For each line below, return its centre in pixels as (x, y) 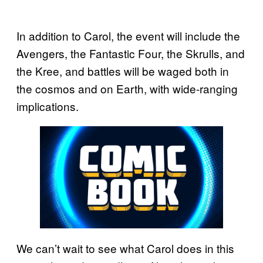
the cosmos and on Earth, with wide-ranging (127, 88)
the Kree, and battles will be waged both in (123, 70)
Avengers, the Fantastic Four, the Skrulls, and (131, 53)
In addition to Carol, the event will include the (128, 35)
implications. (48, 106)
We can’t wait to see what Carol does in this (125, 248)
